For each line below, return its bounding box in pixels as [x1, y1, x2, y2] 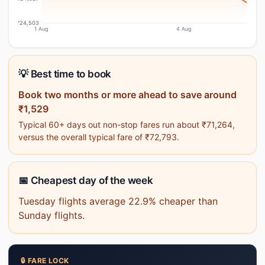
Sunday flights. [18, 209, 85, 221]
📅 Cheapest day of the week [18, 174, 153, 186]
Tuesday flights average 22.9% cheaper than [18, 195, 218, 207]
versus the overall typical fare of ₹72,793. [18, 132, 179, 142]
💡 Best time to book [18, 68, 112, 80]
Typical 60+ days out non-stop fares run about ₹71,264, [18, 119, 235, 130]
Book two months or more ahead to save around [18, 89, 237, 101]
